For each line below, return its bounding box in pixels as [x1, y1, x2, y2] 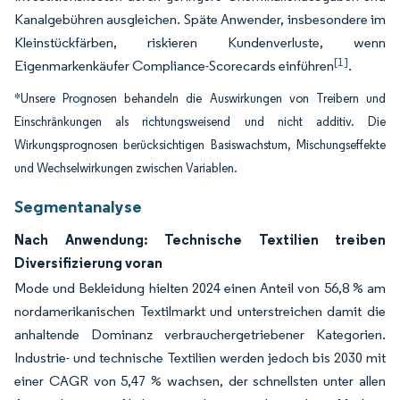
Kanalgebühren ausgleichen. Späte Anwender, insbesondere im [14, 11, 386, 28]
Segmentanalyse [14, 196, 142, 217]
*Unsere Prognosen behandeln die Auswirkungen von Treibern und [14, 91, 386, 106]
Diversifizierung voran [14, 254, 162, 271]
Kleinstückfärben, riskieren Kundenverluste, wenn [14, 34, 386, 51]
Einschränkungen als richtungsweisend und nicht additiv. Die [14, 114, 386, 129]
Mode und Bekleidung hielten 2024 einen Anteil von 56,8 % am [14, 279, 386, 296]
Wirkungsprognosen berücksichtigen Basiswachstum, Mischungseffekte [14, 137, 386, 153]
